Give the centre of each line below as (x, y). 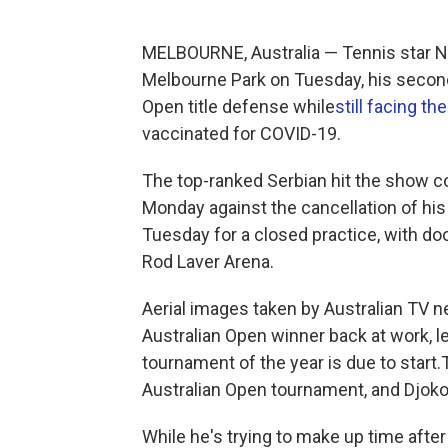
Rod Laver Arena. (208, 261)
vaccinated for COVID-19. (241, 133)
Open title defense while (238, 106)
